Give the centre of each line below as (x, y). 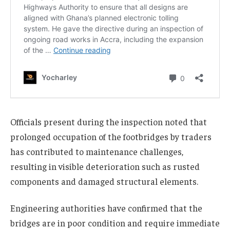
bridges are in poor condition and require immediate (115, 223)
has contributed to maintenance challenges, (97, 151)
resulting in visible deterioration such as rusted (105, 166)
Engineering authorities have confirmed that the (106, 208)
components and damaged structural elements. (104, 181)
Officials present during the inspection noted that (109, 121)
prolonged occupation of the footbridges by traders (111, 136)
